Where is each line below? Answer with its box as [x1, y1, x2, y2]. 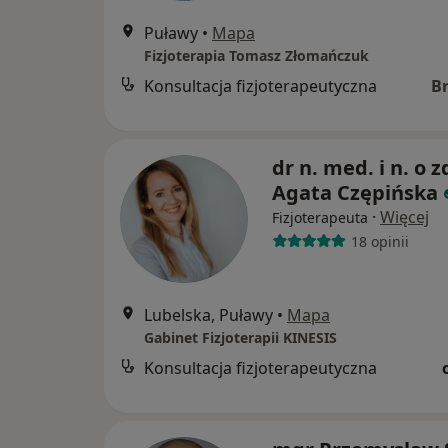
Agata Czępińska [272, 179, 438, 207]
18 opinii [350, 231, 409, 251]
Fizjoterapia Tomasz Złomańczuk [144, 46, 369, 66]
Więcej [380, 206, 429, 229]
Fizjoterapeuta [272, 208, 368, 228]
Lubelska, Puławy [144, 304, 273, 327]
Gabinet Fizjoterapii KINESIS [144, 328, 337, 348]
